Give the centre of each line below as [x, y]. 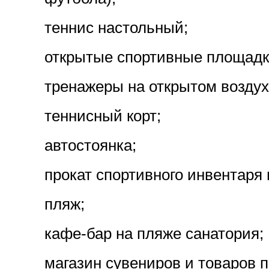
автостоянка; [90, 145]
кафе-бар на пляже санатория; [154, 234]
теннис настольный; [116, 28]
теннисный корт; [103, 116]
